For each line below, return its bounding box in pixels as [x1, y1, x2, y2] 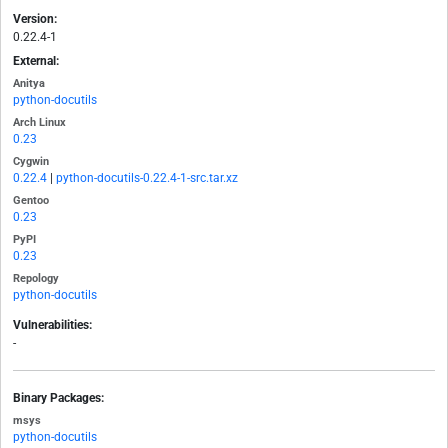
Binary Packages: [13, 391, 104, 406]
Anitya [13, 77, 45, 91]
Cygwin [13, 155, 49, 169]
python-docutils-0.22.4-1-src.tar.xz [56, 171, 238, 186]
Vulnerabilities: [13, 318, 92, 333]
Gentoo [13, 194, 49, 208]
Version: [13, 12, 57, 27]
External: [13, 54, 59, 69]
